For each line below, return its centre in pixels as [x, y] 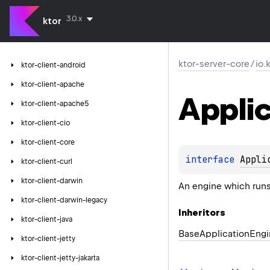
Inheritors [202, 212]
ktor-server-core [214, 64]
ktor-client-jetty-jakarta [60, 258]
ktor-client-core [48, 142]
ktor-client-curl [47, 162]
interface [213, 159]
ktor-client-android [53, 65]
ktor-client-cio [46, 123]
